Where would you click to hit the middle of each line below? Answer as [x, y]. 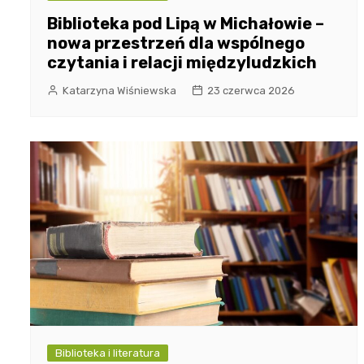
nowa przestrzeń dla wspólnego [176, 43]
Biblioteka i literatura [108, 353]
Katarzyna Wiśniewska [119, 90]
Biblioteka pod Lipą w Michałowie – [186, 23]
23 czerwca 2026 [251, 90]
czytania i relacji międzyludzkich [182, 62]
